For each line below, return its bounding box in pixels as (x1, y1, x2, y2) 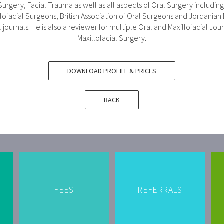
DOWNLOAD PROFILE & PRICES (67, 66, 156, 75)
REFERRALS (137, 183, 182, 195)
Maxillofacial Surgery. (77, 32, 146, 43)
